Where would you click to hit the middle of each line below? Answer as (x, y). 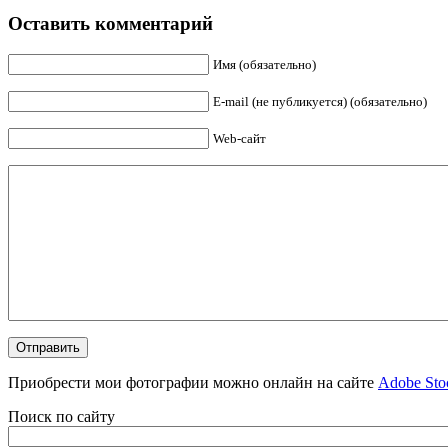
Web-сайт (239, 139)
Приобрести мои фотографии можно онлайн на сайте (193, 383)
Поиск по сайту (61, 417)
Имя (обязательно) (264, 65)
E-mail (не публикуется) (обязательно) (320, 102)
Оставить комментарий (110, 24)
